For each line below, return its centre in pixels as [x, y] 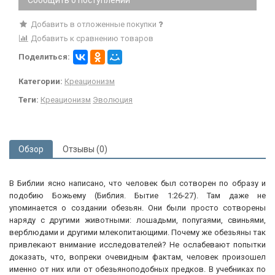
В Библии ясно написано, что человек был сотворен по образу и [137, 183]
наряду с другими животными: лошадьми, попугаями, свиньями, [137, 220]
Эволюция [113, 99]
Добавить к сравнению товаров [91, 38]
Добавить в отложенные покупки [93, 24]
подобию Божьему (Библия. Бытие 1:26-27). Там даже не [137, 195]
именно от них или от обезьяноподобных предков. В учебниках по [137, 269]
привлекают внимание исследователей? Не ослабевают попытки [137, 244]
